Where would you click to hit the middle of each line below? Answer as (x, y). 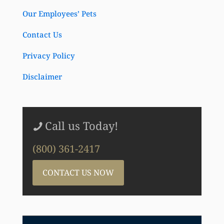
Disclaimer (42, 77)
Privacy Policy (49, 56)
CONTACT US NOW (78, 173)
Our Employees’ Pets (59, 14)
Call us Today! (81, 126)
